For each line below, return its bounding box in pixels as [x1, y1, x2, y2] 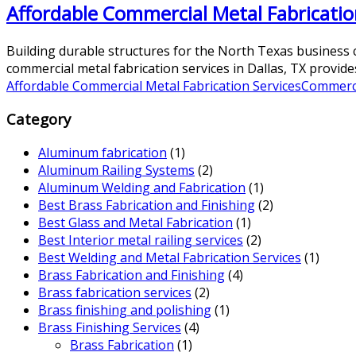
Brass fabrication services [38, 284, 192, 302]
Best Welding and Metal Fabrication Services [38, 249, 301, 267]
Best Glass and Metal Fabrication [38, 214, 233, 232]
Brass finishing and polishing [38, 301, 211, 319]
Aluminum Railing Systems [38, 161, 195, 180]
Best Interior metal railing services [38, 231, 243, 250]
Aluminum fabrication [38, 144, 167, 162]
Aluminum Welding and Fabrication [38, 179, 246, 197]
